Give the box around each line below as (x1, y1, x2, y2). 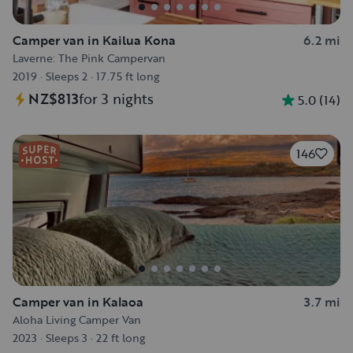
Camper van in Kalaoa (13, 292, 143, 311)
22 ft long (96, 329, 145, 346)
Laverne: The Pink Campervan (13, 50, 165, 66)
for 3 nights (79, 88, 154, 109)
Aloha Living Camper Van (13, 311, 141, 328)
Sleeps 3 (46, 329, 87, 346)
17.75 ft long (96, 68, 159, 84)
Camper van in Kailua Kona (13, 31, 176, 50)
